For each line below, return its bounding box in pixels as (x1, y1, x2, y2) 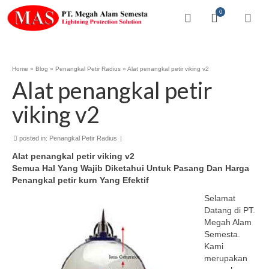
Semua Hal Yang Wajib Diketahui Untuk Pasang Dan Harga (12, 163, 249, 173)
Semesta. (204, 229, 240, 239)
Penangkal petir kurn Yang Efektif (12, 175, 149, 185)
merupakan (204, 253, 247, 263)
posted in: (17, 134, 49, 142)
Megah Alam (204, 217, 252, 227)
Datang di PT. (204, 205, 255, 215)
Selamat (204, 193, 235, 203)
